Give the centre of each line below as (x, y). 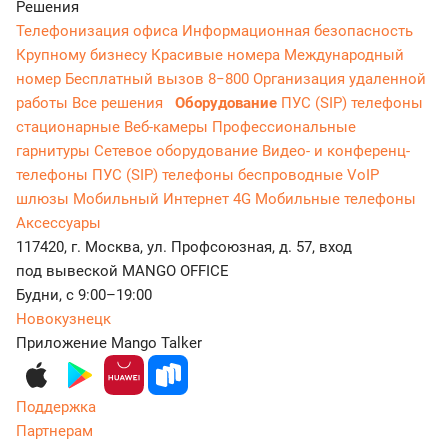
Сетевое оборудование (178, 151)
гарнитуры (55, 151)
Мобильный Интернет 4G (164, 199)
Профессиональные (284, 127)
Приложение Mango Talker (109, 343)
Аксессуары (58, 223)
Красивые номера (217, 55)
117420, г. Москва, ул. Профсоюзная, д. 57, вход (184, 247)
